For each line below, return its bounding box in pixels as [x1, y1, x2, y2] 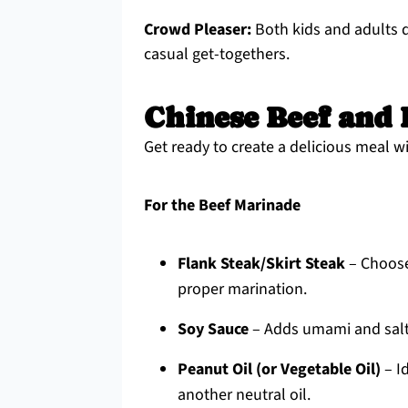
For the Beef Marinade [144, 194, 301, 217]
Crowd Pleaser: [144, 18, 251, 41]
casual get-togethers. [144, 43, 290, 66]
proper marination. [178, 278, 307, 301]
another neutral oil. [178, 383, 311, 406]
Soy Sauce [178, 318, 249, 341]
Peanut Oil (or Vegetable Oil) [178, 358, 381, 381]
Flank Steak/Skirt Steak [178, 252, 345, 275]
